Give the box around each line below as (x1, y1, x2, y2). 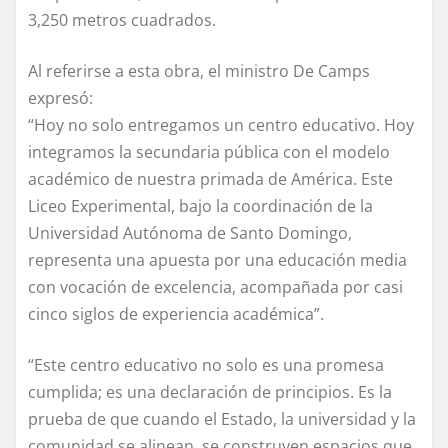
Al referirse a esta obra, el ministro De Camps (28, 59, 370, 82)
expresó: (28, 86, 93, 109)
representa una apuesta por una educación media (28, 248, 407, 271)
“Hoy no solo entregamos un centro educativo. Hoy (28, 113, 414, 136)
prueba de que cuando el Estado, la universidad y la (28, 407, 416, 430)
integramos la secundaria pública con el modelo (28, 140, 390, 163)
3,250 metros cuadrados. (28, 8, 216, 31)
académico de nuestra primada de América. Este (28, 167, 393, 190)
